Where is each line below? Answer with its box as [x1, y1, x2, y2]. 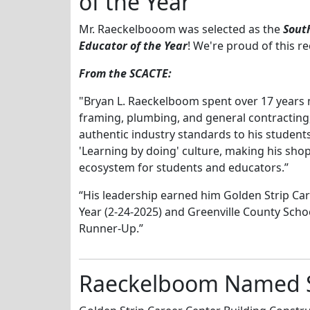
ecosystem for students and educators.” [79, 159, 289, 175]
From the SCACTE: [79, 65, 172, 81]
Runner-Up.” [79, 220, 143, 236]
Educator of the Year [79, 37, 188, 53]
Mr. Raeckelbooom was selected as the [79, 21, 283, 37]
